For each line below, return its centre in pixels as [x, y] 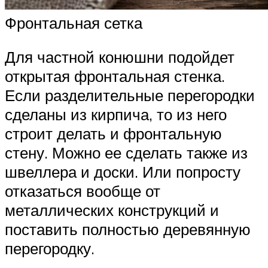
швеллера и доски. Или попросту [123, 172]
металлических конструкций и [112, 210]
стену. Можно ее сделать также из [126, 153]
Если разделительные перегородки [130, 95]
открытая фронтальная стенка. [115, 76]
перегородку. [50, 249]
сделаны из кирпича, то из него [116, 115]
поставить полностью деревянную [128, 229]
